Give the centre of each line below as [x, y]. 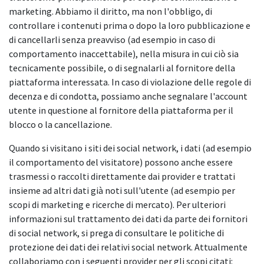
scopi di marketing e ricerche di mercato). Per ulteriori [117, 204]
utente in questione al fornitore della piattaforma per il [121, 110]
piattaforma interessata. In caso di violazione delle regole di [130, 82]
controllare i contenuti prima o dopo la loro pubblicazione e [130, 25]
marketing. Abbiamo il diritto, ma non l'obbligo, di [110, 11]
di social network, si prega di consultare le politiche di [116, 232]
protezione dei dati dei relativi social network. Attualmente [128, 247]
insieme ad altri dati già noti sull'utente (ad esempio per [122, 190]
